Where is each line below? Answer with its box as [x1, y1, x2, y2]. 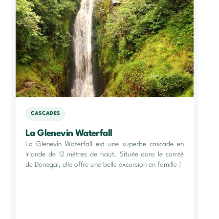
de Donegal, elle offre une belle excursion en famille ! [25, 161, 181, 168]
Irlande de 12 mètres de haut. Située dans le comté [25, 151, 184, 158]
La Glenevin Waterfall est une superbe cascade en [25, 140, 184, 148]
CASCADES [31, 111, 61, 117]
